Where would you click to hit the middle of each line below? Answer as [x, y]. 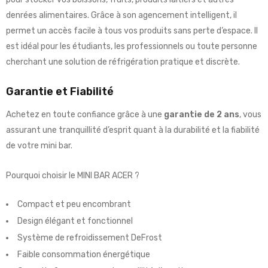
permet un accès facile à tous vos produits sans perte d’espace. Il [132, 31]
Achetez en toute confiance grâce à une [85, 115]
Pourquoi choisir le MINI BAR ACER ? [73, 176]
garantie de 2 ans [202, 115]
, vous [250, 115]
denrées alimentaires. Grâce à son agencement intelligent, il [121, 16]
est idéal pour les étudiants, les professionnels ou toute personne [132, 47]
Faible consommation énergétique [84, 255]
